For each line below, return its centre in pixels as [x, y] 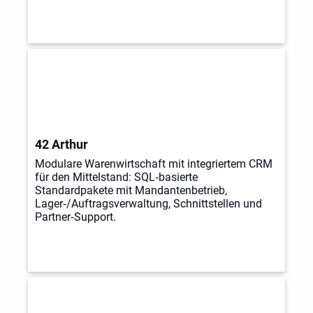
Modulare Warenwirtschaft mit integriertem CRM [153, 164]
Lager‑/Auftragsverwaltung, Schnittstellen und [148, 204]
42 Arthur [61, 145]
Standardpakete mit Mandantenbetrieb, [131, 191]
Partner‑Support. [75, 217]
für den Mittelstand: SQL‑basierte [116, 177]
